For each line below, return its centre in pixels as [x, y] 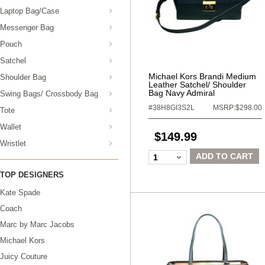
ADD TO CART [224, 156]
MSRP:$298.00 [237, 108]
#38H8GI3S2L [172, 108]
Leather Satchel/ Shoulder [197, 85]
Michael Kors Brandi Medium [202, 76]
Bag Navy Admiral [182, 93]
